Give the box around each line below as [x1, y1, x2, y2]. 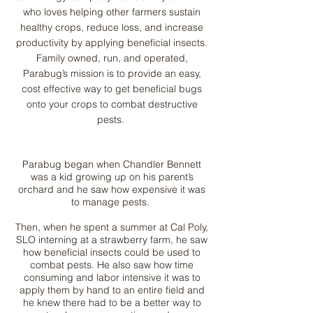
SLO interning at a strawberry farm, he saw [16, 233, 208, 246]
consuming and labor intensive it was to [23, 270, 201, 284]
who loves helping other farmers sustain [23, 5, 201, 18]
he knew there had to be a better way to [22, 296, 201, 309]
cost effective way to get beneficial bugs [22, 82, 202, 95]
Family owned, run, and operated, [36, 51, 188, 64]
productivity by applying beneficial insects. [16, 36, 208, 49]
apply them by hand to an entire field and [19, 283, 205, 296]
